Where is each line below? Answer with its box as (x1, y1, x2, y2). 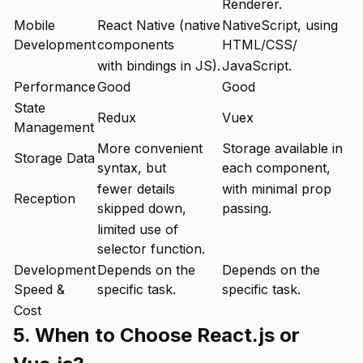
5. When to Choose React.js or (13, 323, 300, 347)
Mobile (14, 17, 55, 33)
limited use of (97, 221, 178, 237)
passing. (222, 200, 271, 216)
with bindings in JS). (97, 58, 220, 74)
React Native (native (97, 17, 220, 33)
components (97, 36, 174, 53)
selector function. (97, 241, 205, 257)
